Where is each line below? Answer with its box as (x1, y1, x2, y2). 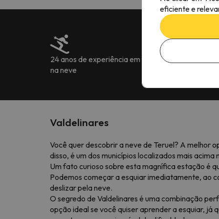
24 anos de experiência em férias (50, 54, 161, 64)
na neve (50, 65, 77, 75)
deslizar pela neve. (50, 182, 112, 193)
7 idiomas (161, 65, 194, 75)
